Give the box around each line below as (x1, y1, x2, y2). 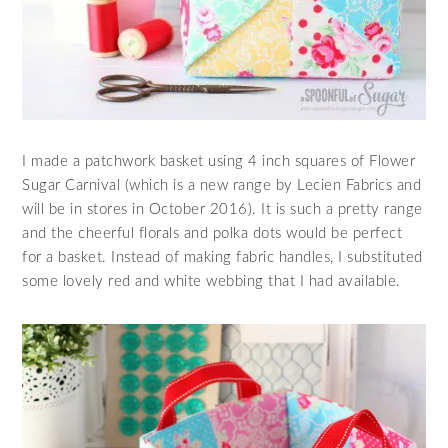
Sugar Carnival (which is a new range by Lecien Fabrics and (22, 177, 422, 193)
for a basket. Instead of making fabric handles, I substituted (22, 249, 423, 265)
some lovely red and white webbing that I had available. (22, 273, 401, 289)
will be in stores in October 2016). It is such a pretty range (22, 201, 423, 217)
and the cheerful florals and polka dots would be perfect (22, 225, 403, 241)
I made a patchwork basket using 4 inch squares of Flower (22, 153, 416, 169)
